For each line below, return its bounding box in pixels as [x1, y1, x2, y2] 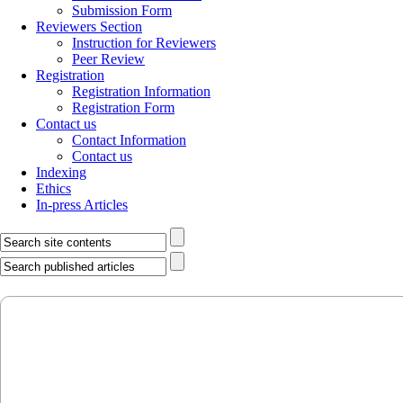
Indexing [36, 165, 86, 180]
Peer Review [72, 51, 145, 67]
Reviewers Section [36, 19, 142, 34]
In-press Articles [36, 197, 128, 212]
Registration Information [72, 84, 210, 99]
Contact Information [72, 132, 186, 148]
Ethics [36, 181, 71, 196]
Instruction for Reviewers [72, 35, 216, 50]
